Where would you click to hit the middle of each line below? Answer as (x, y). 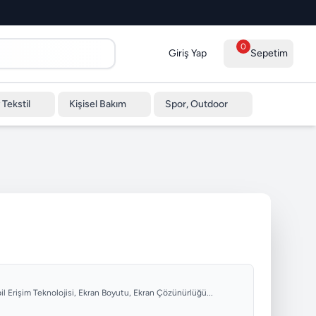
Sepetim (269, 53)
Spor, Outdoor (196, 104)
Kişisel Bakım (97, 104)
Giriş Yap (187, 53)
